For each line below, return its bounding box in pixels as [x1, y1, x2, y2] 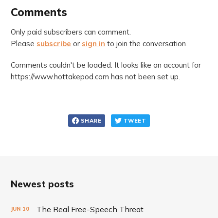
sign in [82, 38, 106, 48]
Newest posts [11, 178, 74, 190]
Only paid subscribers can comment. [11, 27, 131, 36]
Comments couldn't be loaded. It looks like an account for [11, 60, 201, 70]
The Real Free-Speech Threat [36, 204, 144, 214]
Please [11, 38, 37, 48]
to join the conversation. [105, 38, 188, 48]
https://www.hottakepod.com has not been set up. [11, 72, 181, 81]
